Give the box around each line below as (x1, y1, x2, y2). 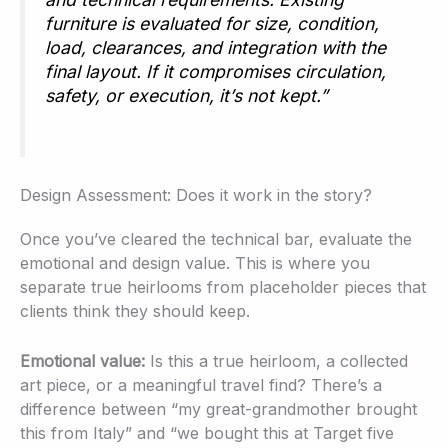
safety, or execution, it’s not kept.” (45, 85, 328, 107)
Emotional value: (20, 350, 145, 371)
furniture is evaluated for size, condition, (45, 13, 379, 35)
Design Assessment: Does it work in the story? (20, 185, 372, 205)
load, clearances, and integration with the (45, 37, 386, 59)
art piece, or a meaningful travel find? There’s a (20, 374, 382, 395)
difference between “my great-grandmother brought (20, 398, 417, 419)
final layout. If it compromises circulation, (45, 61, 386, 83)
